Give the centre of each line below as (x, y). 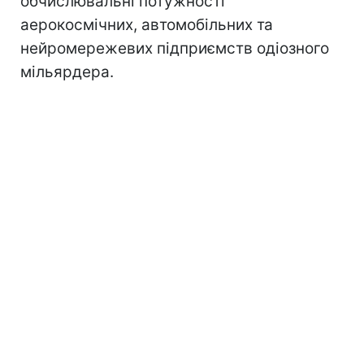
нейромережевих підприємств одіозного (175, 48)
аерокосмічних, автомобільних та (147, 24)
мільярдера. (67, 71)
